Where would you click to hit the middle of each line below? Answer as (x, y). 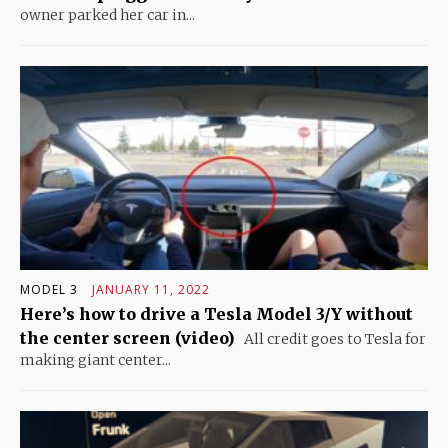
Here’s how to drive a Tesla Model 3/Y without (216, 313)
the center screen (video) (127, 337)
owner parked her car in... (107, 14)
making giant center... (95, 359)
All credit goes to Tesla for (333, 338)
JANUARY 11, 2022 (151, 289)
